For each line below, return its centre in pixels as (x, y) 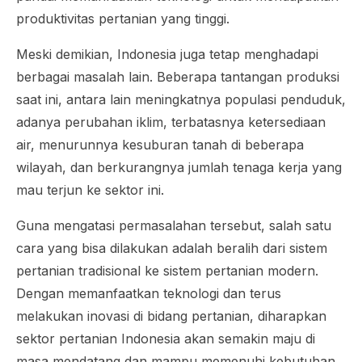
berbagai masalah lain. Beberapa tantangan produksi (178, 77)
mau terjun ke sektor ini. (92, 190)
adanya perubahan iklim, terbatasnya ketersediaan (171, 122)
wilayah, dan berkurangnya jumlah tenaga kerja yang (179, 168)
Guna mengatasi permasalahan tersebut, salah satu (174, 226)
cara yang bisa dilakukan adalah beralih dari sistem (172, 248)
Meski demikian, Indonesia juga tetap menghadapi (167, 55)
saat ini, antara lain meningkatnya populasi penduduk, (181, 100)
